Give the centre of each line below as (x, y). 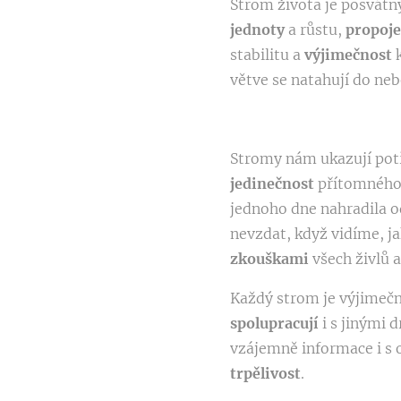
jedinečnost (274, 183)
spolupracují (276, 323)
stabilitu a (267, 54)
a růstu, (317, 29)
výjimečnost (350, 54)
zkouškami (271, 258)
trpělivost (265, 373)
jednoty (259, 29)
